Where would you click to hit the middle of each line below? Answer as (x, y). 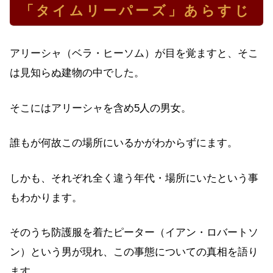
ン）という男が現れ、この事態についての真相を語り (134, 252)
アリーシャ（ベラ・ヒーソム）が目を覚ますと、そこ (134, 54)
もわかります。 (46, 197)
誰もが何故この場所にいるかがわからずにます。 (124, 143)
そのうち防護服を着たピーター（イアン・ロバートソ (134, 233)
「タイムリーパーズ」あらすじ (136, 10)
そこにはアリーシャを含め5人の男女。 (101, 108)
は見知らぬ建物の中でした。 (77, 73)
